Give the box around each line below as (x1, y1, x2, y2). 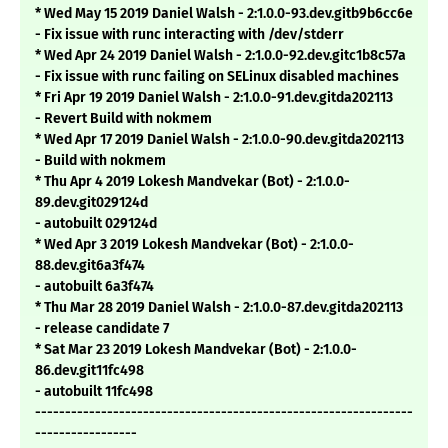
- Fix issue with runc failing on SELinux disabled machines (35, 68, 399, 86)
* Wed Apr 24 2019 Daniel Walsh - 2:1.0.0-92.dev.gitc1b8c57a (35, 47, 406, 65)
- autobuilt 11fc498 (35, 383, 153, 401)
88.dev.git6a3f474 (35, 257, 145, 275)
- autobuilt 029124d (35, 215, 157, 233)
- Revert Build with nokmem (35, 110, 212, 128)
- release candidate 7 (35, 320, 169, 338)
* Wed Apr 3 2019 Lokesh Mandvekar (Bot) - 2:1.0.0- (35, 236, 354, 254)
